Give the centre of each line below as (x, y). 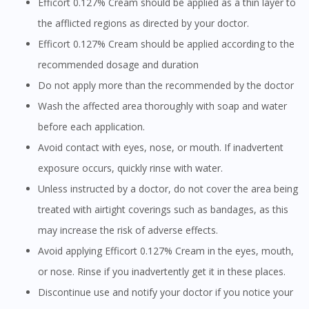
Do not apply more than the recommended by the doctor (170, 86)
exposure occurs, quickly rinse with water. (130, 168)
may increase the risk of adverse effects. (128, 230)
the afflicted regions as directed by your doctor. (143, 23)
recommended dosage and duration (118, 65)
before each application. (91, 127)
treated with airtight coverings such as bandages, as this (163, 210)
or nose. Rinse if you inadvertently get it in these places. (162, 272)
